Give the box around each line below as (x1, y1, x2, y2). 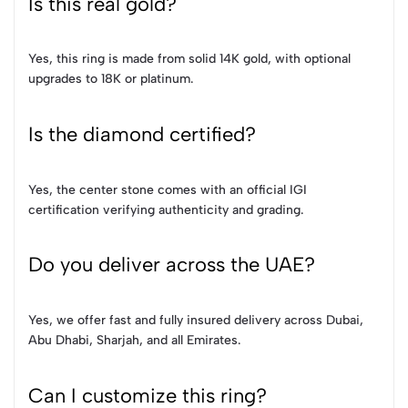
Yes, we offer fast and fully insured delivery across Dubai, (28, 312, 363, 329)
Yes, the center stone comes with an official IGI (28, 181, 307, 198)
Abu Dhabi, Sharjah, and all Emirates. (28, 332, 240, 349)
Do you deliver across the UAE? (28, 252, 315, 278)
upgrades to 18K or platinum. (28, 71, 193, 87)
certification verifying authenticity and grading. (28, 201, 303, 218)
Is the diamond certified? (28, 122, 256, 147)
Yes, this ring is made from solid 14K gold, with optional (28, 51, 351, 67)
